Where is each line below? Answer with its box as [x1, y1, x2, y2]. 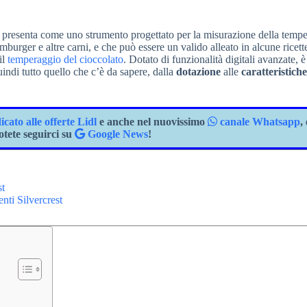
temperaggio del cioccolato [8, 53, 123, 65]
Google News [85, 128, 148, 140]
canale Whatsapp [217, 116, 300, 127]
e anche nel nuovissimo [97, 116, 208, 127]
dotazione [176, 66, 221, 77]
